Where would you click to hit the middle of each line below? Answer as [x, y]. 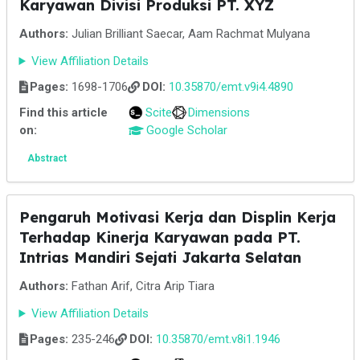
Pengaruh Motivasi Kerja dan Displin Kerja [177, 217]
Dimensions [219, 112]
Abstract [47, 158]
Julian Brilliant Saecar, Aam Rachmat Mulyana [189, 34]
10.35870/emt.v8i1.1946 [218, 339]
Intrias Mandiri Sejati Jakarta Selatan [160, 258]
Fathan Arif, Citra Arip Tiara [141, 286]
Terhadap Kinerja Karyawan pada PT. [160, 237]
